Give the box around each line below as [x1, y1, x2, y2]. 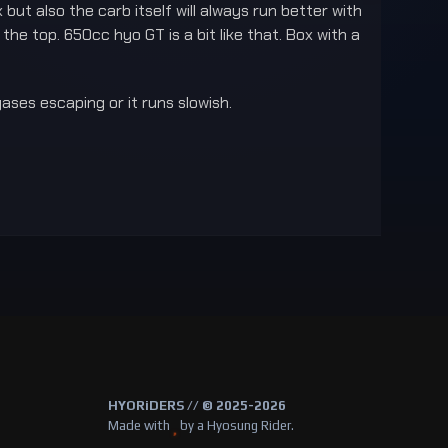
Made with [107, 418, 173, 433]
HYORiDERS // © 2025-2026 [107, 398, 286, 413]
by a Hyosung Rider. [176, 418, 294, 433]
